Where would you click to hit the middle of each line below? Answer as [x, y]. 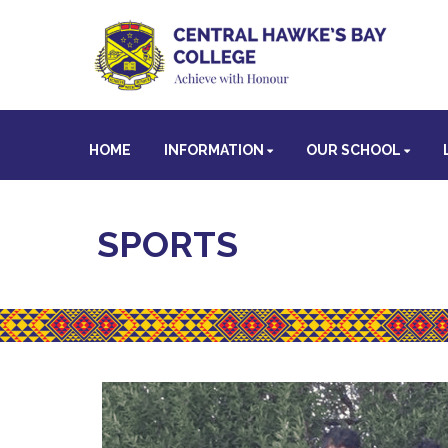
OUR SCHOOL [355, 150]
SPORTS [167, 244]
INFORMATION [214, 150]
